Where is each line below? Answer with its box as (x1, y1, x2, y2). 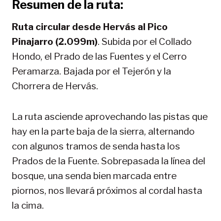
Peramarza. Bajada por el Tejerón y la (12, 65, 171, 77)
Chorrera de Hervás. (12, 80, 98, 92)
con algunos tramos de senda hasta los (12, 140, 180, 152)
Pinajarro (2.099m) (12, 36, 98, 47)
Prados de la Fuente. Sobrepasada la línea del (12, 155, 205, 167)
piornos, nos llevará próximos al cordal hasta (12, 184, 202, 196)
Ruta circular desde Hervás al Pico (12, 21, 168, 33)
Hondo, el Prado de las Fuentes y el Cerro (12, 50, 187, 62)
